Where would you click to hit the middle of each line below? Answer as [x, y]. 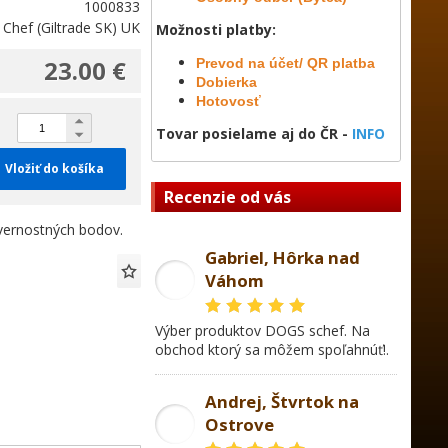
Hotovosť [228, 101]
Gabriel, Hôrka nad [282, 257]
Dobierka [226, 82]
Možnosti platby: [216, 29]
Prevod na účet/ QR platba [285, 63]
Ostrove [239, 424]
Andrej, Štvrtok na [282, 401]
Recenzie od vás [227, 197]
